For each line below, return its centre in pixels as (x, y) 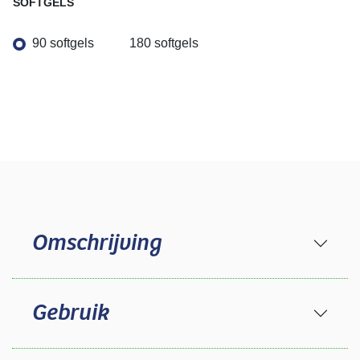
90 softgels (63, 43)
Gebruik (70, 313)
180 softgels (164, 43)
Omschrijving (96, 243)
